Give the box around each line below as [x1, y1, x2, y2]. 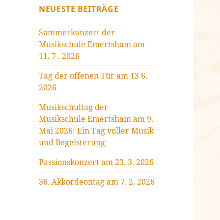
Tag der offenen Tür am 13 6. [39, 70, 148, 81]
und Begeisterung [39, 137, 106, 148]
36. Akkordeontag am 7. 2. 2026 [39, 176, 155, 187]
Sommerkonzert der [39, 27, 115, 38]
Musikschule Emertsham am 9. [39, 113, 154, 124]
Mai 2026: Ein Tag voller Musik [39, 125, 154, 136]
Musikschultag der [39, 101, 109, 112]
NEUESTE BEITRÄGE [39, 3, 119, 14]
